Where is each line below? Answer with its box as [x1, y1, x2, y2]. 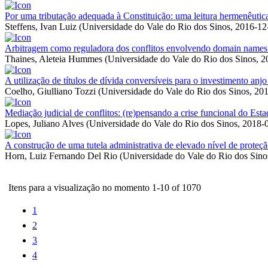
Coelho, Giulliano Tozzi [5, 86, 96, 96]
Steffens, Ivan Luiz [5, 21, 77, 32]
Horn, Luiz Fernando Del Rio [5, 150, 117, 161]
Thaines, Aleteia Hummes [5, 53, 102, 64]
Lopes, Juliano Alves [5, 118, 84, 129]
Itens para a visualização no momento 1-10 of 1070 [8, 182, 201, 193]
